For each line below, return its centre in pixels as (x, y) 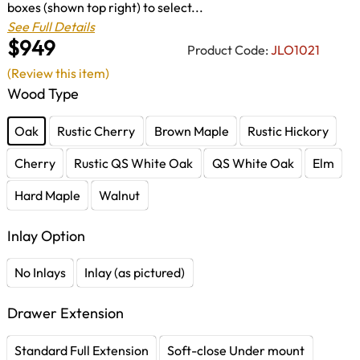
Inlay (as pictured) (135, 273)
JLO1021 (295, 49)
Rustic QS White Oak (134, 163)
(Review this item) (58, 74)
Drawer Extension (65, 313)
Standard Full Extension (82, 350)
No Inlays (41, 273)
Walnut (120, 195)
